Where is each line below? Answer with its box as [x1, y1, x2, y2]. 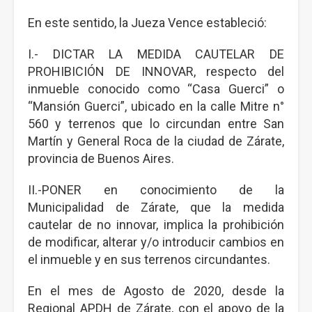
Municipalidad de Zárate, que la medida [28, 200, 284, 214]
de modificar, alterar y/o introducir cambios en [28, 235, 284, 249]
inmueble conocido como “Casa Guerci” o [28, 81, 284, 96]
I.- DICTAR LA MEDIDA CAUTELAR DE [28, 47, 284, 61]
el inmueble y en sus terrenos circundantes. [28, 252, 270, 267]
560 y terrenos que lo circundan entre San [28, 116, 284, 131]
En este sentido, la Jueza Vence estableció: [28, 15, 267, 30]
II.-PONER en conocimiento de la [28, 182, 284, 197]
